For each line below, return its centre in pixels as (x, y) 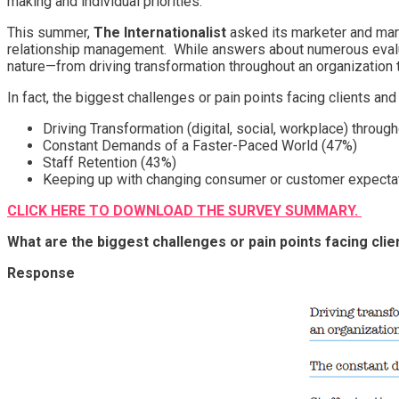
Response (41, 273)
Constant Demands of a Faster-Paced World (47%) (202, 145)
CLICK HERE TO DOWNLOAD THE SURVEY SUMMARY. (184, 210)
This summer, (50, 32)
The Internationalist (160, 32)
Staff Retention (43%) (110, 162)
